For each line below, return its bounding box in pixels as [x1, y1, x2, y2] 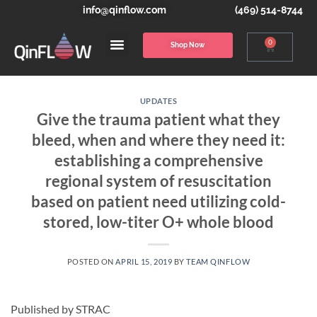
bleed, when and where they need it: [32, 129, 285, 149]
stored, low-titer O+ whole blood [43, 212, 274, 231]
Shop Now [171, 41, 205, 49]
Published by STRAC [11, 301, 110, 316]
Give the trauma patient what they [37, 109, 280, 129]
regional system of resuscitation [45, 171, 272, 190]
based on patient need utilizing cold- [31, 191, 286, 211]
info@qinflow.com [83, 4, 167, 16]
